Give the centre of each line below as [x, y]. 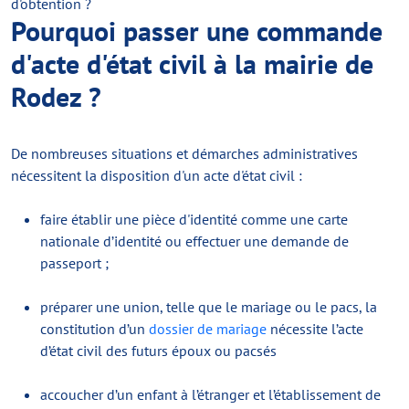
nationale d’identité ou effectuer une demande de [194, 241]
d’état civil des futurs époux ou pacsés [158, 351]
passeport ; [74, 263]
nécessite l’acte [315, 329]
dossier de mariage [208, 329]
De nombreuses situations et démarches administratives [184, 153]
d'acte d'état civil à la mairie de [192, 63]
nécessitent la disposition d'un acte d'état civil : [157, 175]
